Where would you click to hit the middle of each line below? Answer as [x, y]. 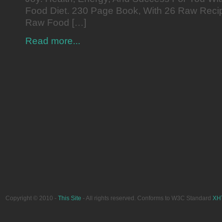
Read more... [53, 41]
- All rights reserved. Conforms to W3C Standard [147, 198]
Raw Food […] [56, 22]
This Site [70, 198]
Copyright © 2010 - [32, 198]
